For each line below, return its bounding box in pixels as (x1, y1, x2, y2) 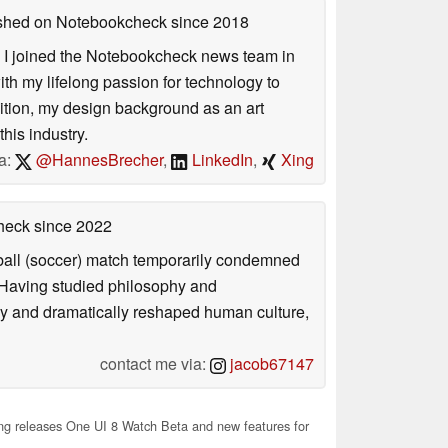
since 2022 (30, 214, 112, 238)
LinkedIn (188, 148, 253, 172)
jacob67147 (226, 352, 314, 376)
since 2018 (167, 10, 249, 34)
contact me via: (100, 352, 210, 376)
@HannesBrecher (32, 148, 164, 172)
